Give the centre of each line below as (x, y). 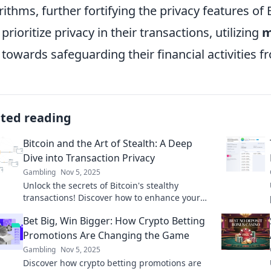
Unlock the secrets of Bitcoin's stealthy (101, 185)
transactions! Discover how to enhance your (112, 197)
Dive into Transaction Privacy (89, 158)
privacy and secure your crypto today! (99, 209)
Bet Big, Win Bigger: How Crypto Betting (114, 220)
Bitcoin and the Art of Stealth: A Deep (108, 143)
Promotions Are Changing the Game (106, 235)
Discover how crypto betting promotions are (112, 263)
